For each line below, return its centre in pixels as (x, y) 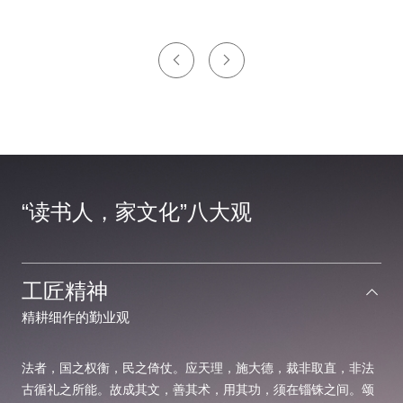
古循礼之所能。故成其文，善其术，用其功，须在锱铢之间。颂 (198, 389)
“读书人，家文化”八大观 (137, 211)
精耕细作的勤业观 (76, 317)
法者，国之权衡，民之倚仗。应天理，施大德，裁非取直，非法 (198, 367)
